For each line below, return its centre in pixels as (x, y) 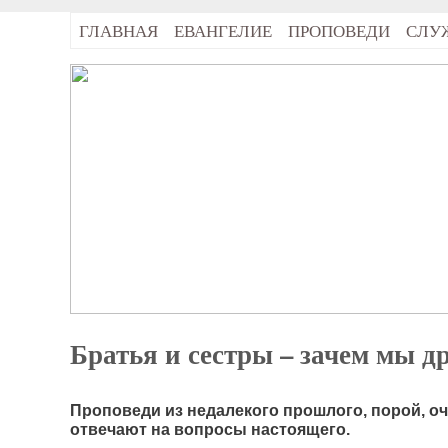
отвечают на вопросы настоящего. (210, 428)
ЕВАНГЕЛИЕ (223, 30)
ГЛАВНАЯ (118, 30)
